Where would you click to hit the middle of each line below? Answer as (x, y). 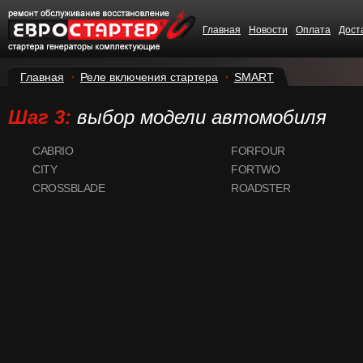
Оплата (313, 30)
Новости (268, 30)
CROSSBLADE (68, 188)
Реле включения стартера (149, 77)
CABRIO (53, 151)
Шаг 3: (43, 117)
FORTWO (255, 169)
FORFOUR (258, 151)
